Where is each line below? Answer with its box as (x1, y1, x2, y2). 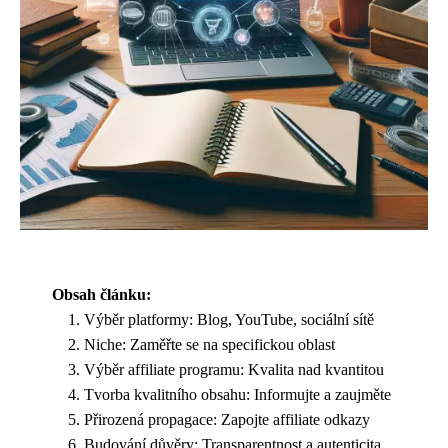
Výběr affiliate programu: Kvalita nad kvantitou (84, 361, 384, 378)
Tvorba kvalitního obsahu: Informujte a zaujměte (84, 386, 391, 403)
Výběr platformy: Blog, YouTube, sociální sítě (84, 311, 374, 328)
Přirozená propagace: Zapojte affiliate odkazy (84, 411, 370, 428)
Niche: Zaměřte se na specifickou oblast (84, 336, 335, 353)
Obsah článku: (52, 286, 151, 303)
